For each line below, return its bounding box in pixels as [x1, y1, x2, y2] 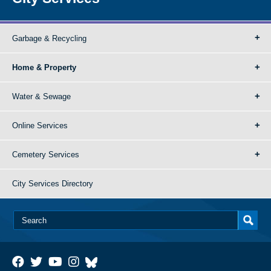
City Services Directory [12, 179, 93, 188]
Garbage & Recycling [12, 34, 87, 43]
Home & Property [12, 63, 76, 72]
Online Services [12, 121, 68, 130]
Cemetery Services [12, 150, 79, 159]
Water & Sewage [12, 92, 71, 101]
